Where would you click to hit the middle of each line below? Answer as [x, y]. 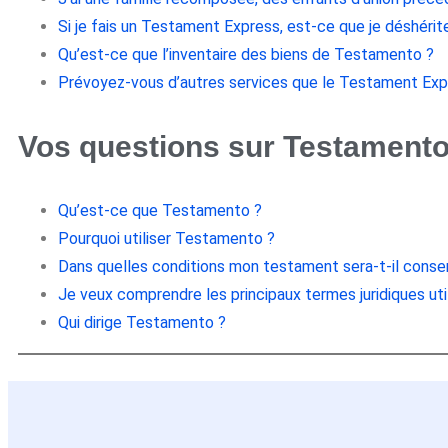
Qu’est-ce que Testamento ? [160, 210]
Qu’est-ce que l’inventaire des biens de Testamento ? [246, 54]
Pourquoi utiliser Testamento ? [166, 238]
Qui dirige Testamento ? [142, 322]
